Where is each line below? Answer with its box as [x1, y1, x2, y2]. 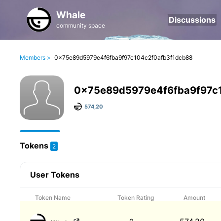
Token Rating [117, 194, 154, 201]
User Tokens [30, 170, 79, 180]
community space [56, 22, 105, 29]
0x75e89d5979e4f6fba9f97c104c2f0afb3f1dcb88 [54, 54, 192, 61]
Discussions [169, 15, 216, 25]
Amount [183, 194, 205, 201]
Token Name [35, 194, 71, 201]
